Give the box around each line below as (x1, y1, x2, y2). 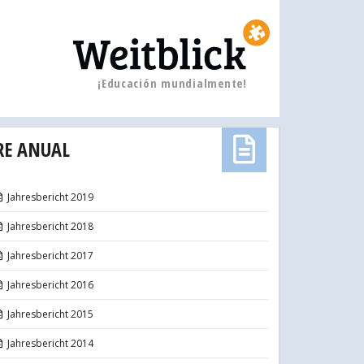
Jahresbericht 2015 (7, 306, 94, 321)
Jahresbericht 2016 (7, 277, 94, 292)
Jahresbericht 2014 (7, 336, 94, 350)
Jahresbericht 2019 (7, 189, 94, 204)
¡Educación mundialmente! (97, 75, 246, 92)
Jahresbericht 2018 (7, 219, 94, 233)
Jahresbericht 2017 (7, 248, 94, 262)
